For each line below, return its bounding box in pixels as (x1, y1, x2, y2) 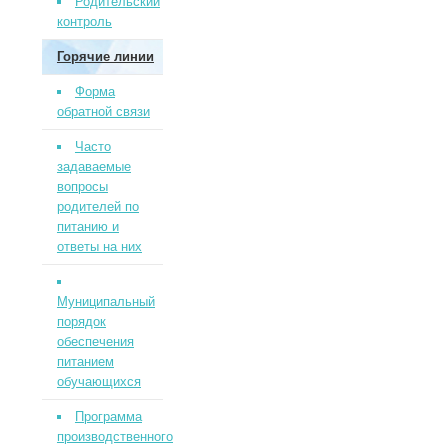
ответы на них (56, 239, 142, 254)
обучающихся (56, 374, 141, 389)
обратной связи (56, 104, 150, 119)
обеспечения (56, 334, 134, 349)
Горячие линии (56, 49, 154, 64)
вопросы (56, 179, 108, 194)
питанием (56, 354, 114, 369)
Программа (74, 409, 142, 424)
